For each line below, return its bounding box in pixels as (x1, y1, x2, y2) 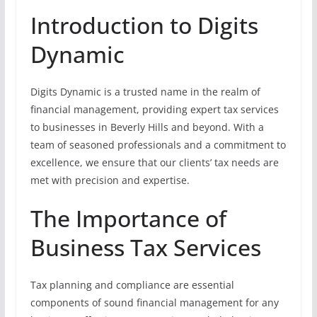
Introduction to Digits (30, 9, 258, 40)
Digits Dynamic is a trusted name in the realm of (30, 84, 260, 98)
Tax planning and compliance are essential (30, 277, 234, 292)
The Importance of (30, 202, 226, 234)
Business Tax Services (30, 231, 261, 263)
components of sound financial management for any (30, 295, 279, 309)
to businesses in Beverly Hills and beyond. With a (30, 120, 264, 134)
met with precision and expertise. (30, 173, 190, 187)
